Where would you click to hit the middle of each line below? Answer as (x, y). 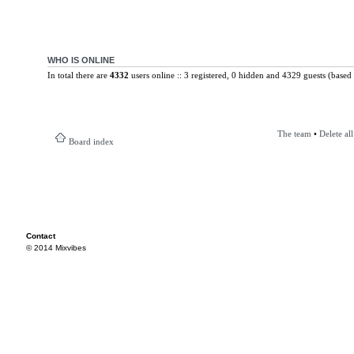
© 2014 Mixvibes (56, 248)
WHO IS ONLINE (81, 60)
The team (294, 134)
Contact (41, 236)
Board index (91, 141)
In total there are (78, 75)
